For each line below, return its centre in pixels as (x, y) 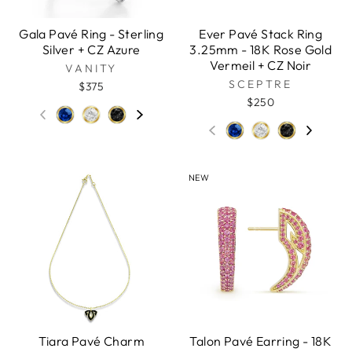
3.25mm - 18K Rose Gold (261, 50)
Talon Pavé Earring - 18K (261, 341)
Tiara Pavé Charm (91, 341)
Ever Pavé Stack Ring (261, 34)
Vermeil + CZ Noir (261, 66)
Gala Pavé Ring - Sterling (92, 34)
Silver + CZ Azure (91, 50)
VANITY (92, 69)
